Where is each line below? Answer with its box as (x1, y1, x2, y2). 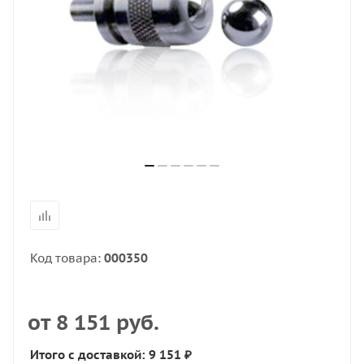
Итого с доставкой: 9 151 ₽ (30, 347, 192, 362)
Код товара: (30, 250, 104, 266)
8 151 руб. (56, 309, 159, 336)
